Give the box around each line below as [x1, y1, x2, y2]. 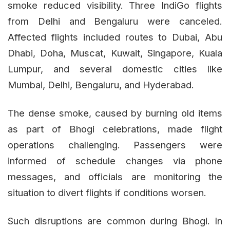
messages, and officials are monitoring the [8, 171, 222, 183]
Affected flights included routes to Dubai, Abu [8, 31, 222, 43]
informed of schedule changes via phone [8, 155, 222, 167]
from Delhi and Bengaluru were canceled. [8, 15, 222, 27]
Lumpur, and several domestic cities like [8, 63, 222, 75]
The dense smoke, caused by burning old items [8, 107, 222, 119]
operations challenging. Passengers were [8, 139, 222, 151]
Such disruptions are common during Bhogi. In [8, 215, 222, 227]
